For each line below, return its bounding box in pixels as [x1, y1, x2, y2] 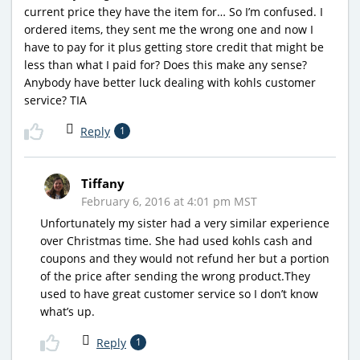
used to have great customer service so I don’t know [40, 285, 318, 301]
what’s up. [40, 303, 95, 319]
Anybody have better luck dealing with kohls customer [24, 74, 316, 90]
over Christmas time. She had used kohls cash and [40, 232, 313, 248]
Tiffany [81, 174, 125, 191]
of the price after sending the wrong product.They [40, 268, 310, 284]
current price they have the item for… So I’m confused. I [24, 3, 323, 19]
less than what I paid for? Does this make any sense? [24, 56, 307, 72]
